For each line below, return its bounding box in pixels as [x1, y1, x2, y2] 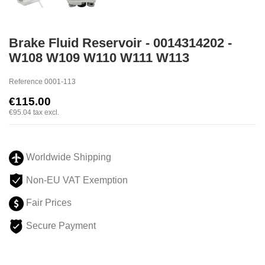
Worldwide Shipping [24, 152, 111, 163]
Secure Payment [24, 221, 96, 231]
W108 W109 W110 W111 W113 [9, 50, 189, 66]
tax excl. [33, 108, 59, 117]
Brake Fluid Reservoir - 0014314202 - [9, 35, 232, 51]
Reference [9, 77, 43, 86]
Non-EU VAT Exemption [24, 174, 130, 185]
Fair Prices [24, 198, 72, 208]
